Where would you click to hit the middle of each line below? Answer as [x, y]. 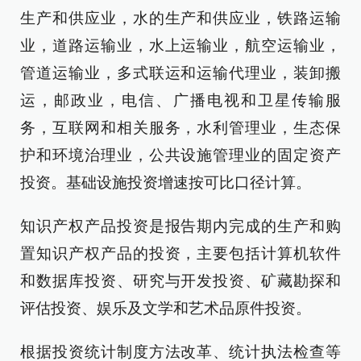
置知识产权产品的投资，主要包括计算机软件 [180, 253]
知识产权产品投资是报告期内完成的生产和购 [180, 226]
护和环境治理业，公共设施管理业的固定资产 [180, 155]
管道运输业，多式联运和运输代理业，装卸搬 [180, 73]
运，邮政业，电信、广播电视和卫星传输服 [180, 100]
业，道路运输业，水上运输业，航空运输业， [180, 46]
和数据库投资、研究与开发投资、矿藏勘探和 [180, 281]
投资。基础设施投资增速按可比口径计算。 [166, 183]
